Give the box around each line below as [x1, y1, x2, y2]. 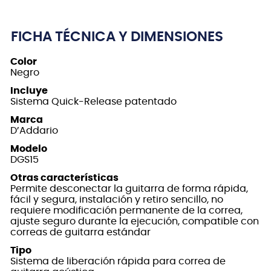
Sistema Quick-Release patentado [10, 97, 177, 107]
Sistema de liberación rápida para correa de [10, 256, 226, 267]
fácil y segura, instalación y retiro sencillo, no [10, 195, 223, 205]
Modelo [10, 144, 47, 154]
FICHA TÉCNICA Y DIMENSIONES [11, 30, 223, 45]
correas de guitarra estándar [10, 227, 151, 238]
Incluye [10, 86, 48, 96]
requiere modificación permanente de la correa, [10, 206, 243, 216]
